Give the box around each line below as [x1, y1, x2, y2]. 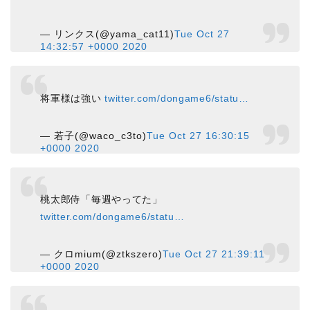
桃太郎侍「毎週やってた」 [40, 194, 163, 206]
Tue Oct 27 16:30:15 [147, 129, 250, 141]
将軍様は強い [40, 92, 105, 104]
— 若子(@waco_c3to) [40, 129, 147, 141]
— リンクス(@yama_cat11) [40, 28, 175, 39]
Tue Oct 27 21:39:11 [163, 248, 266, 260]
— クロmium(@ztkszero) [40, 248, 163, 260]
